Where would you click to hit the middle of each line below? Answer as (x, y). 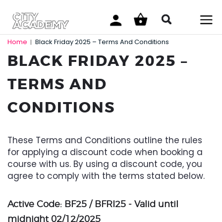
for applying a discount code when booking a (105, 152)
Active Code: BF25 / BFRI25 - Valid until (93, 204)
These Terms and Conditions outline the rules (105, 140)
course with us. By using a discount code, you (105, 164)
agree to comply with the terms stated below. (106, 176)
